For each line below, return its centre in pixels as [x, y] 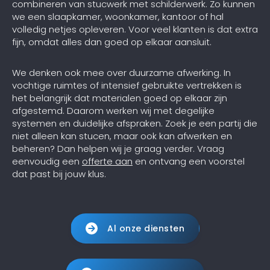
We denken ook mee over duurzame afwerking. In [121, 72]
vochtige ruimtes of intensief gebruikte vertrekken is [127, 85]
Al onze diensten [146, 228]
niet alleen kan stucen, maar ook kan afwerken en [122, 136]
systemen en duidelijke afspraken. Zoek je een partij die [135, 123]
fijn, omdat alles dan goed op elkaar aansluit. [112, 42]
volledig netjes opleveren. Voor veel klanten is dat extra [135, 29]
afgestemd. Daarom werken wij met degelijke [113, 110]
